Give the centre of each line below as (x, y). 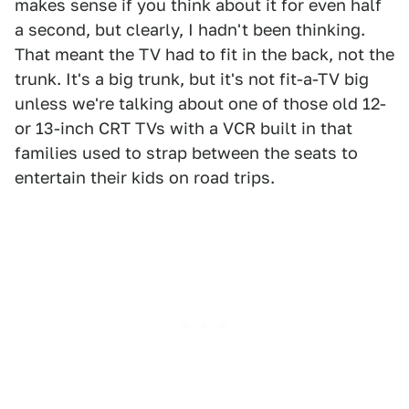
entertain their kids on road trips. (145, 178)
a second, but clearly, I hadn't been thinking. (190, 30)
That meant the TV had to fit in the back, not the (204, 55)
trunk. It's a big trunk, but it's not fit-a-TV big (192, 79)
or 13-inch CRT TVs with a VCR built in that (184, 129)
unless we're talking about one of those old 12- (200, 104)
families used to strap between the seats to (186, 153)
